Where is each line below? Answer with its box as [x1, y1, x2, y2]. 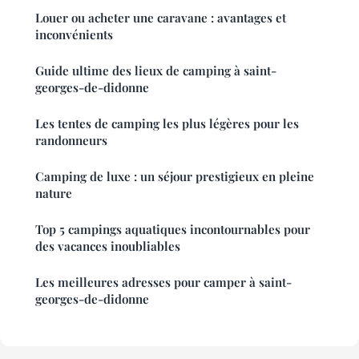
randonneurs [35, 132, 107, 149]
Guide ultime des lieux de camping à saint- [35, 63, 276, 79]
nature [35, 185, 72, 202]
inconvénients [35, 26, 113, 43]
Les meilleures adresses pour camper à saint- [35, 274, 292, 291]
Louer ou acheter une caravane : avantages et [35, 10, 286, 26]
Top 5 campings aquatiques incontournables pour [35, 221, 310, 238]
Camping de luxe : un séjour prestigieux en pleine [35, 168, 314, 185]
